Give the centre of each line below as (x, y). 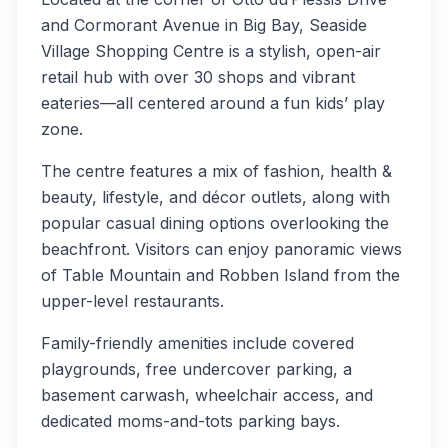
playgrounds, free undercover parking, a (196, 369)
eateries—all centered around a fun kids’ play (213, 103)
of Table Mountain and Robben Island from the (220, 275)
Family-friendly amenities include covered (197, 343)
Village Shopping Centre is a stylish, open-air (211, 51)
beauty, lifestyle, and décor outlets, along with (215, 197)
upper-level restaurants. (132, 301)
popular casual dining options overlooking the (215, 223)
